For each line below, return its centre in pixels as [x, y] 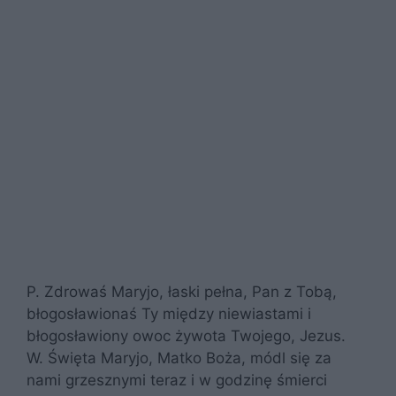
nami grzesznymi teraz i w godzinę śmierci [177, 380]
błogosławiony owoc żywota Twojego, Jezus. [186, 335]
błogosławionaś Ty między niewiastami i [169, 313]
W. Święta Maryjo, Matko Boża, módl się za [179, 358]
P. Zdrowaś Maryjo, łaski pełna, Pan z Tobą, [182, 291]
